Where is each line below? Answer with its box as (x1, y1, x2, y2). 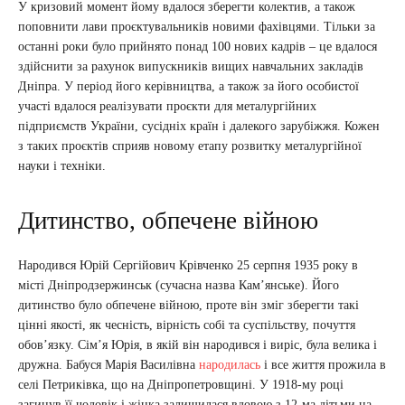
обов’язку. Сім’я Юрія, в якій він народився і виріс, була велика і (18, 338, 377, 353)
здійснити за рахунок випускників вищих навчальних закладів (18, 60, 363, 74)
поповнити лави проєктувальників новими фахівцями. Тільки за (18, 20, 375, 34)
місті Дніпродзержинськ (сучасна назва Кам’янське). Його (18, 278, 339, 293)
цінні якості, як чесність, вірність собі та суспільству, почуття (18, 318, 355, 333)
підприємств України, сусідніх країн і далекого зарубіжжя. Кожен (18, 119, 380, 134)
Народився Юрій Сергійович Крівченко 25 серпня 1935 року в (18, 259, 358, 273)
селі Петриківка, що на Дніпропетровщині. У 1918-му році (18, 378, 344, 392)
